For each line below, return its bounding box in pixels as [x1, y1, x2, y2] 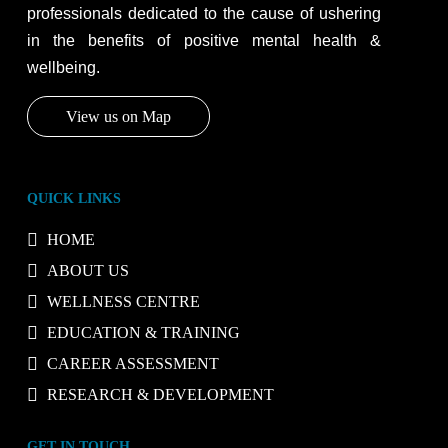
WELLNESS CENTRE [46, 293, 200, 310]
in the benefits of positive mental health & [26, 32, 382, 49]
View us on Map [65, 108, 171, 125]
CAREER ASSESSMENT [46, 355, 219, 372]
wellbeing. [26, 59, 100, 76]
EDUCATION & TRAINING [46, 324, 240, 341]
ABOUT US [46, 262, 129, 279]
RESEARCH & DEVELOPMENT [46, 386, 274, 403]
